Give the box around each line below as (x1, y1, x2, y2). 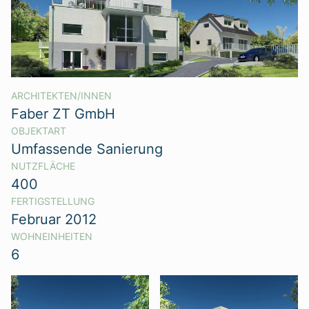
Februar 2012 (11, 209, 97, 228)
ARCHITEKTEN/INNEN (11, 89, 112, 102)
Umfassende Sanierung (11, 139, 163, 158)
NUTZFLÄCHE (11, 159, 75, 172)
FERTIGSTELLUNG (11, 195, 94, 208)
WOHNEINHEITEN (11, 230, 92, 243)
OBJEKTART (11, 124, 66, 137)
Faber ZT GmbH (11, 103, 115, 123)
